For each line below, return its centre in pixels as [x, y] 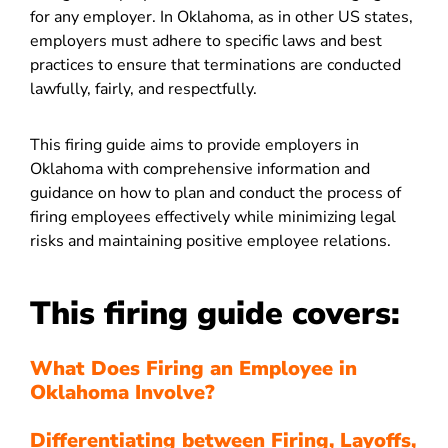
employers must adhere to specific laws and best [206, 41]
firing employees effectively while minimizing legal [213, 217]
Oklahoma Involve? [122, 392]
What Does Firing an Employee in [193, 368]
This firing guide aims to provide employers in [194, 145]
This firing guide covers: [215, 313]
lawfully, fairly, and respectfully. [143, 89]
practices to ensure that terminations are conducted [215, 65]
